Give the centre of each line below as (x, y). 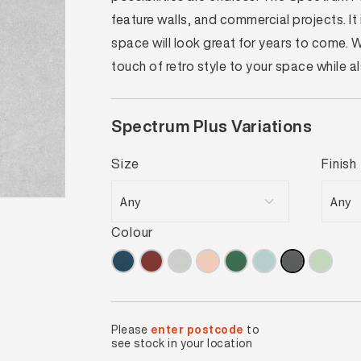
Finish (339, 164)
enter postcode (197, 329)
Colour (133, 232)
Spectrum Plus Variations (212, 126)
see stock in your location (182, 343)
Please (131, 329)
